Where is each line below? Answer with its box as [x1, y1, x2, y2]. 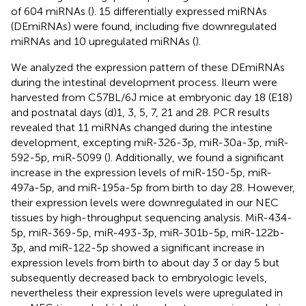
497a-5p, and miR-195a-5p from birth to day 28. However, [11, 180, 295, 194]
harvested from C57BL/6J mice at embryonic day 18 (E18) [11, 90, 292, 104]
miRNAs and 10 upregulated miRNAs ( [11, 34, 195, 48]
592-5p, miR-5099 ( [11, 150, 107, 164]
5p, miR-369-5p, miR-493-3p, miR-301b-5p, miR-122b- [11, 225, 285, 239]
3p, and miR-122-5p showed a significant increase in [11, 240, 264, 254]
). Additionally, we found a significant [107, 150, 284, 164]
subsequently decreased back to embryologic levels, [11, 270, 267, 284]
